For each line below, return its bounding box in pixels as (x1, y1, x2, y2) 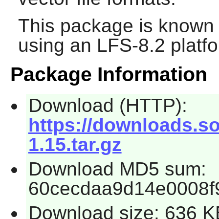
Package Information (10, 63, 207, 86)
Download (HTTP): (28, 95, 187, 116)
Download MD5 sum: (28, 158, 206, 179)
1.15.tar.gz (28, 134, 122, 155)
